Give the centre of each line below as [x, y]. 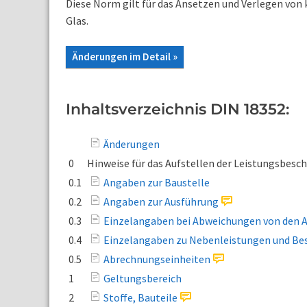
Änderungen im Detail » [125, 57]
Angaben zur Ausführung [161, 201]
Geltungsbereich [143, 278]
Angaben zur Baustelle [157, 182]
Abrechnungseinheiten [157, 259]
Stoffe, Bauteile [140, 297]
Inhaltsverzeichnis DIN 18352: [177, 109]
